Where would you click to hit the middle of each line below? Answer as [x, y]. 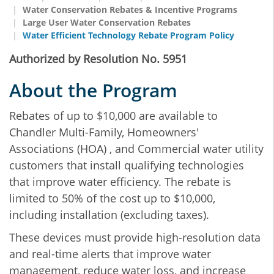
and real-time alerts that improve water [110, 254]
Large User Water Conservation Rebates [107, 22]
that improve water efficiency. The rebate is [120, 182]
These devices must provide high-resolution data [135, 237]
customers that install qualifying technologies [127, 165]
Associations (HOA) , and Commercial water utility [136, 149]
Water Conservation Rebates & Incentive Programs [130, 9]
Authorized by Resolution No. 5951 [98, 59]
